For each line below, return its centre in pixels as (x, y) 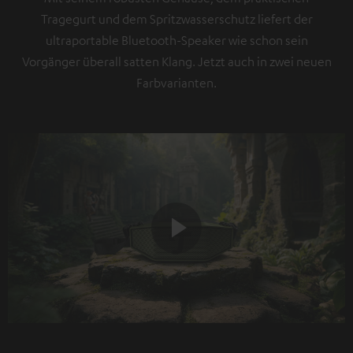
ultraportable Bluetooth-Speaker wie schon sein (176, 41)
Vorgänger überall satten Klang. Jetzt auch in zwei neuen (176, 62)
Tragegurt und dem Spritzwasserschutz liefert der (176, 19)
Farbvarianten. (176, 83)
